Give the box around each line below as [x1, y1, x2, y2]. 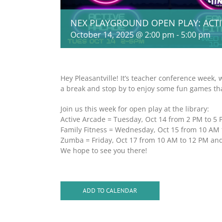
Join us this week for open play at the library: [60, 104, 209, 113]
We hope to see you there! [60, 145, 147, 155]
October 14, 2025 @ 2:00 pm [70, 29, 174, 40]
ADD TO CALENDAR [83, 186, 137, 195]
